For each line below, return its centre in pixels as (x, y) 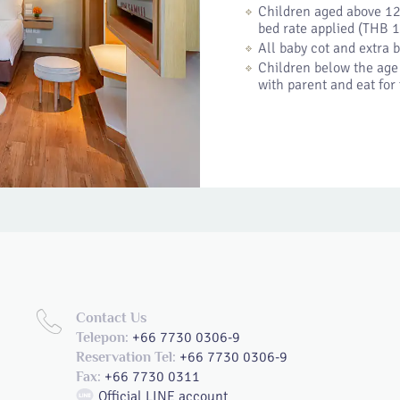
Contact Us (111, 318)
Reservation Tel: (126, 357)
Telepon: (102, 337)
